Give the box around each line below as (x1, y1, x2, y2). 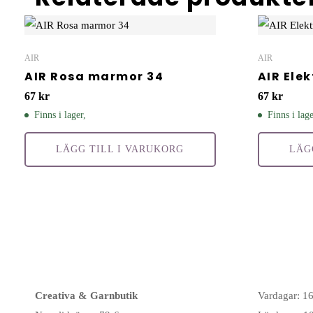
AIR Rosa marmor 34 (24, 68, 163, 85)
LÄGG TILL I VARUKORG (56, 144, 184, 155)
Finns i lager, (34, 110, 86, 121)
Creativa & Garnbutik (35, 290, 138, 302)
